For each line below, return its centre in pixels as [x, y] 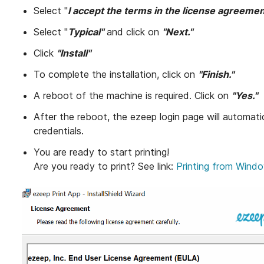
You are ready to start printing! [102, 152]
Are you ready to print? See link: [105, 166]
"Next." [178, 32]
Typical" [86, 32]
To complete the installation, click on [116, 74]
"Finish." [216, 74]
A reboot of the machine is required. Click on [133, 95]
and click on [133, 32]
